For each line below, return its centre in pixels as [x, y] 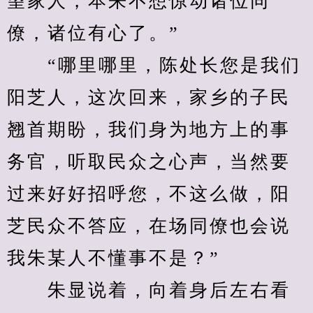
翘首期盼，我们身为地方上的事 [149, 130]
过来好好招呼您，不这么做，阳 [149, 194]
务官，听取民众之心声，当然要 [149, 162]
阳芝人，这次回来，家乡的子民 [149, 97]
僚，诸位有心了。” [93, 33]
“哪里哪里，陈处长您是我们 [154, 65]
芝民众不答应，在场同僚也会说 [149, 226]
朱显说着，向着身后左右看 [149, 290]
